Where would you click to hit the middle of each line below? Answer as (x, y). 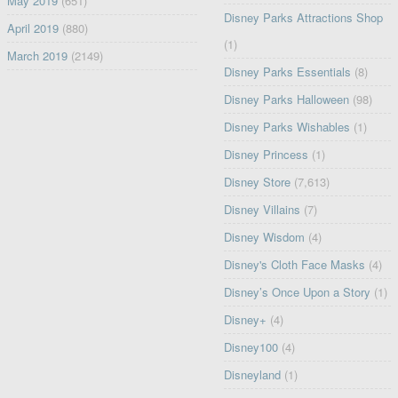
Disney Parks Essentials (288, 72)
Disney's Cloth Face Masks (295, 265)
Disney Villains (263, 210)
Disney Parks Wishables (287, 127)
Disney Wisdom (265, 237)
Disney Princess (267, 155)
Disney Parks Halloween (287, 99)
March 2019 (37, 56)
